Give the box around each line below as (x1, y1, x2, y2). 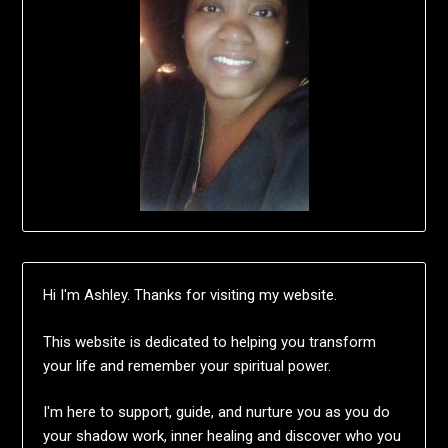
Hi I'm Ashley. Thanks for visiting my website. (43, 286, 338, 305)
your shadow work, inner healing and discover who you (43, 427, 402, 446)
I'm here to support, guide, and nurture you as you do (43, 403, 391, 422)
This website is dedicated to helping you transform (43, 332, 377, 351)
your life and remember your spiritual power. (43, 356, 332, 375)
